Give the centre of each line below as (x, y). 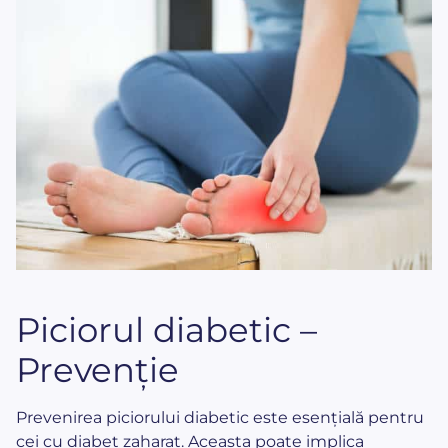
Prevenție (97, 370)
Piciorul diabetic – (166, 330)
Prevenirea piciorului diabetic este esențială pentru (220, 418)
